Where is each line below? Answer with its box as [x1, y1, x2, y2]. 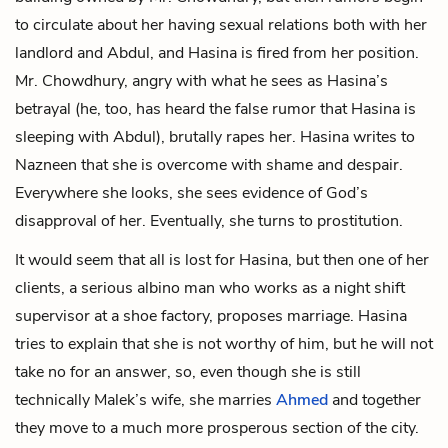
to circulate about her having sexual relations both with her [15, 13, 427, 36]
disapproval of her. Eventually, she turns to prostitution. [15, 209, 403, 232]
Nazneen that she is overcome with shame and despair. [15, 153, 403, 176]
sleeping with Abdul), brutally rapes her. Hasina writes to [15, 125, 415, 148]
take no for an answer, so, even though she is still [15, 360, 361, 383]
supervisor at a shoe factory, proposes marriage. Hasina [15, 304, 407, 327]
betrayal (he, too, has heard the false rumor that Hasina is [15, 97, 416, 120]
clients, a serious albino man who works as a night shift [15, 276, 405, 299]
